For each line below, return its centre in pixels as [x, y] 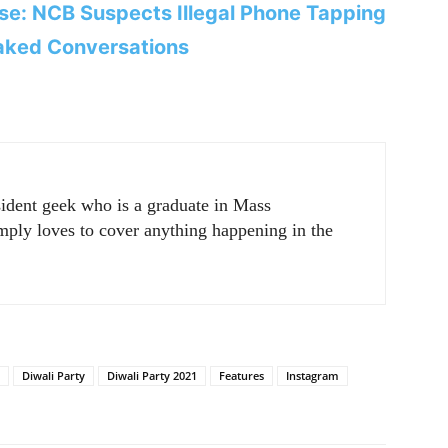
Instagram [312, 375]
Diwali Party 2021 [152, 375]
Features [241, 375]
